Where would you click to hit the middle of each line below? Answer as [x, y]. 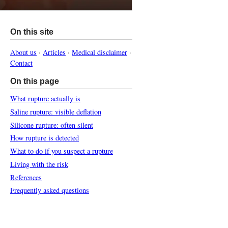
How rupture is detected [45, 138]
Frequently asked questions [50, 190]
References [26, 177]
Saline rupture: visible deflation [56, 111]
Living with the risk [39, 164]
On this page [35, 81]
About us [23, 52]
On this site [32, 32]
